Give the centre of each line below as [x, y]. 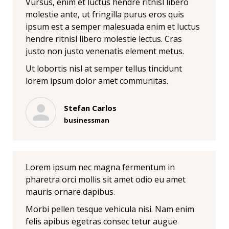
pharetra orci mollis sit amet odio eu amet [106, 179]
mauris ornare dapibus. [70, 192]
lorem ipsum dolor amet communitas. [97, 81]
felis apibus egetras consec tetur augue [101, 221]
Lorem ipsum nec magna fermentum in [100, 167]
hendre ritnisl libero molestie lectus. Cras [104, 39]
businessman [87, 120]
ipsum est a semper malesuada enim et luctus [113, 27]
